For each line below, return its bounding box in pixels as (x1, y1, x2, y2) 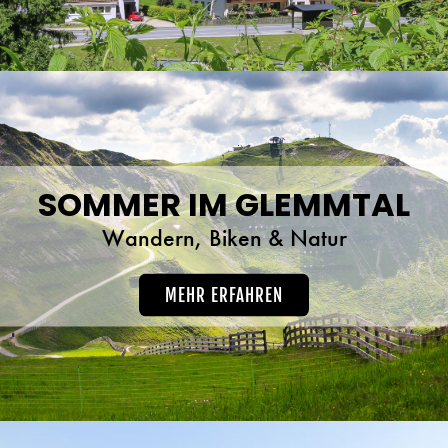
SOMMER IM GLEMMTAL (38, 181, 410, 227)
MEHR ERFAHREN (165, 284, 283, 306)
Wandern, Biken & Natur (101, 221, 347, 253)
